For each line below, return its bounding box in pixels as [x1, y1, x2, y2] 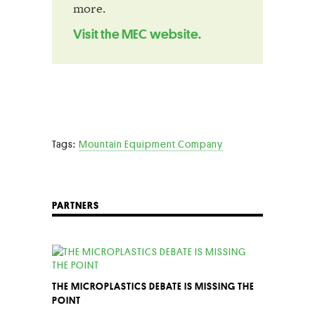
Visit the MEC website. [73, 25, 202, 42]
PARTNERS [52, 198, 99, 212]
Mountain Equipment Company [79, 137, 224, 150]
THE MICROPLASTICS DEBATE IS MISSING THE [52, 279, 255, 292]
